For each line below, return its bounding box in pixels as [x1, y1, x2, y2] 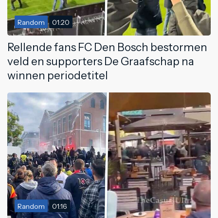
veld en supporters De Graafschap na [7, 54, 194, 68]
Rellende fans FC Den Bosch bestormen [7, 40, 207, 54]
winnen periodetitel [7, 68, 108, 82]
